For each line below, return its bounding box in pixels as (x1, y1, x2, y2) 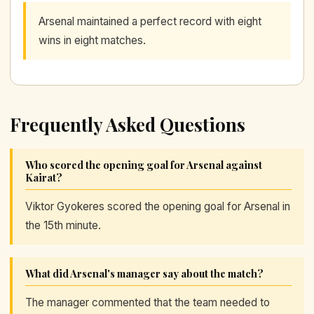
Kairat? (25, 170, 62, 184)
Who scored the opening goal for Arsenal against (25, 157, 262, 172)
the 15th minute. (25, 218, 101, 232)
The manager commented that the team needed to (25, 295, 270, 309)
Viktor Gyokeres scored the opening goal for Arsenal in (25, 199, 290, 213)
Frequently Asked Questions (10, 111, 245, 137)
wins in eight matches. (39, 33, 146, 47)
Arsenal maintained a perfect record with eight (39, 14, 261, 28)
